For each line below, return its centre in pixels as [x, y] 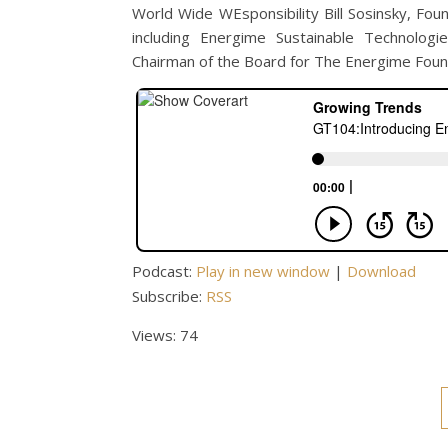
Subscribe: [169, 296]
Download [381, 271]
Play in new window [263, 271]
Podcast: [164, 271]
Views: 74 [165, 335]
